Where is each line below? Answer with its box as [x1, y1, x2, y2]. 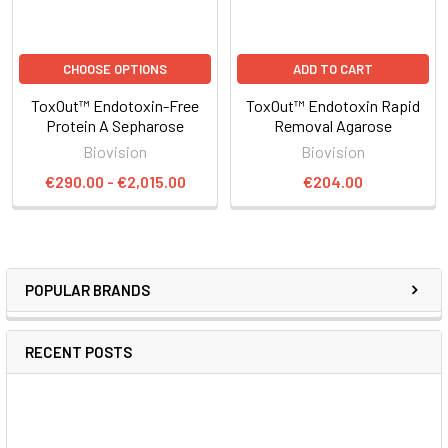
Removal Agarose [274, 115, 392, 135]
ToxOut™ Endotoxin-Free [31, 95, 199, 115]
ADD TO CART [293, 60, 373, 77]
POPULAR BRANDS [25, 280, 150, 299]
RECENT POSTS [25, 342, 132, 361]
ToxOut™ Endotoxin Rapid [246, 95, 420, 115]
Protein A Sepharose [46, 115, 184, 135]
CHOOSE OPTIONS [63, 60, 167, 77]
